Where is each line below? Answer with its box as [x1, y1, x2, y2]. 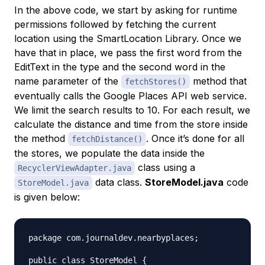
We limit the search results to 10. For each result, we [14, 104, 250, 117]
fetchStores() [125, 77, 186, 87]
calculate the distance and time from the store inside [14, 118, 248, 131]
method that [190, 75, 247, 88]
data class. [92, 176, 145, 189]
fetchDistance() [72, 134, 143, 144]
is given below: [14, 191, 80, 203]
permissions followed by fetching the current [14, 18, 216, 31]
